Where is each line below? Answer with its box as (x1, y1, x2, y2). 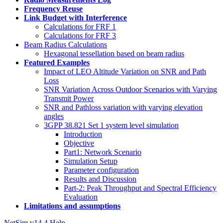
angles (44, 112, 64, 120)
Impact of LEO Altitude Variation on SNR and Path (44, 67, 206, 76)
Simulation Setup (64, 157, 117, 165)
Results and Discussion (64, 175, 136, 183)
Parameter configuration (64, 166, 139, 174)
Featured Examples (24, 58, 90, 67)
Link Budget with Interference (24, 13, 127, 22)
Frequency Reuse (24, 4, 83, 13)
